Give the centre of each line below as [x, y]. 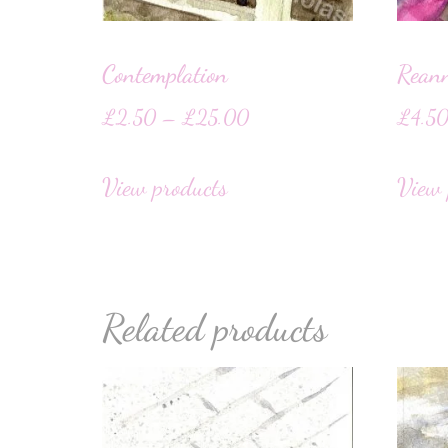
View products [165, 186]
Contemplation [165, 73]
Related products [214, 327]
